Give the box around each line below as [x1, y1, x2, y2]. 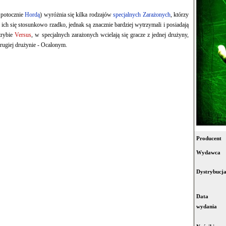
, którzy [170, 11, 189, 19]
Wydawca [196, 149, 220, 156]
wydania [196, 203, 217, 210]
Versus [15, 31, 32, 39]
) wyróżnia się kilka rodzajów [40, 11, 114, 19]
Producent [196, 135, 221, 142]
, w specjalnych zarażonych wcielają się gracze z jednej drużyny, [31, 31, 189, 39]
